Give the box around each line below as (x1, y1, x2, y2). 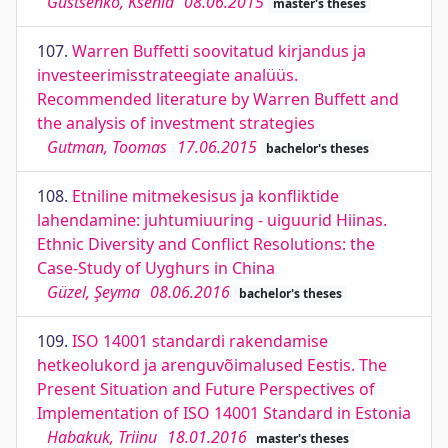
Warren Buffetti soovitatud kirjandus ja (72, 40, 366, 62)
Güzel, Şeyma (47, 281, 140, 303)
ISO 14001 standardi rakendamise (72, 330, 328, 352)
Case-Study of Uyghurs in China (37, 257, 275, 279)
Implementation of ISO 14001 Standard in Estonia (37, 402, 411, 424)
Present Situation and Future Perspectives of (37, 378, 375, 400)
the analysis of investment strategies (37, 112, 315, 134)
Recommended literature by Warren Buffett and (37, 88, 399, 110)
